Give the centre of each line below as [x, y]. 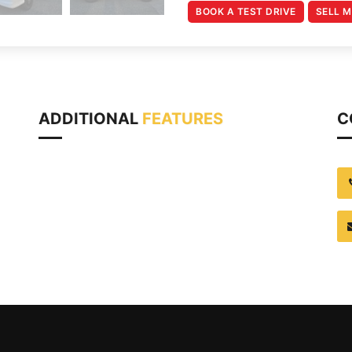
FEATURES [183, 119]
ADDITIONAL [90, 119]
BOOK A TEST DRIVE [246, 11]
